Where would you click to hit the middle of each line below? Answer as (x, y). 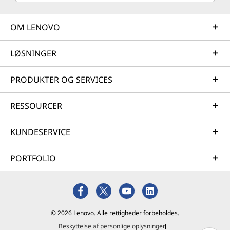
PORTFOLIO (33, 158)
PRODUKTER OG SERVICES (61, 80)
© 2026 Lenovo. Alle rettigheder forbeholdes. (115, 213)
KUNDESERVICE (40, 132)
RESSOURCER (36, 106)
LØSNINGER (33, 53)
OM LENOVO (35, 27)
